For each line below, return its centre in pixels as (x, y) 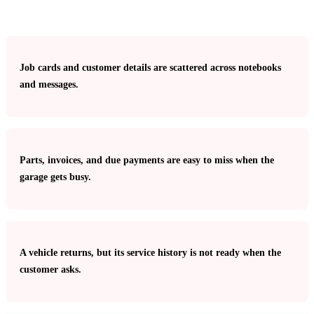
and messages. (49, 84)
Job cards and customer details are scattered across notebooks (150, 67)
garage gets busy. (55, 177)
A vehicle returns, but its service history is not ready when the (150, 252)
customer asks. (50, 269)
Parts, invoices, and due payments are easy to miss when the (147, 160)
